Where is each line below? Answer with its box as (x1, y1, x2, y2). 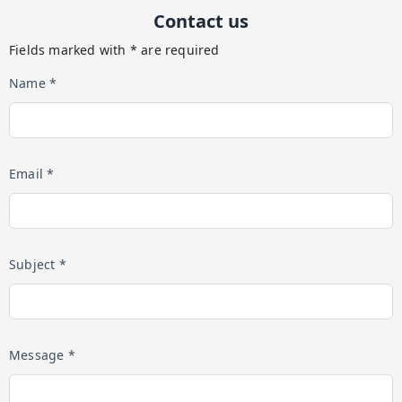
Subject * (9, 256, 66, 273)
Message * (9, 346, 75, 363)
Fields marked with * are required (9, 41, 220, 58)
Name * (9, 74, 57, 92)
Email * (9, 165, 55, 182)
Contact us (153, 9, 249, 33)
